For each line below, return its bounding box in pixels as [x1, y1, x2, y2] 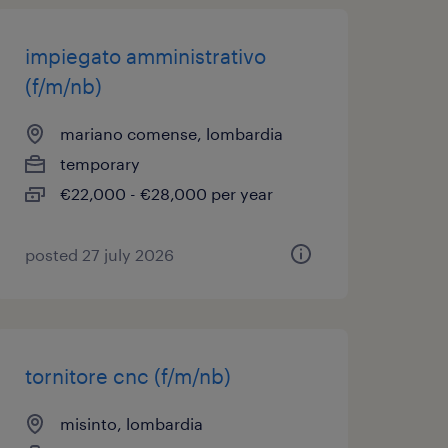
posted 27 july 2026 [24, 245, 174, 264]
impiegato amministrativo [24, 44, 266, 68]
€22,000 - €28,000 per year [59, 184, 273, 203]
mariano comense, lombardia [59, 124, 283, 143]
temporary [59, 154, 140, 173]
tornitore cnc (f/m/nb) [24, 364, 231, 388]
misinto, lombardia [59, 414, 203, 433]
